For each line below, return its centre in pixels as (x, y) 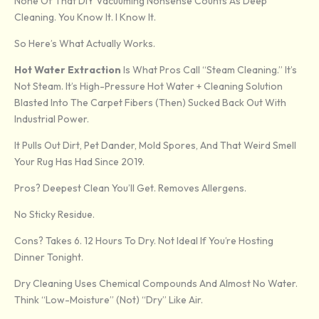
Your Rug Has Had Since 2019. (79, 162)
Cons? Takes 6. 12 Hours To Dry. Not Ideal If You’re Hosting (144, 241)
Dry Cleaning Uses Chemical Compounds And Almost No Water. (156, 284)
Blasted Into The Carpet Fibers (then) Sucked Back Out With (150, 103)
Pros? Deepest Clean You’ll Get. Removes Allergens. (130, 188)
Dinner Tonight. (49, 257)
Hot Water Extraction (68, 70)
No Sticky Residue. (54, 215)
